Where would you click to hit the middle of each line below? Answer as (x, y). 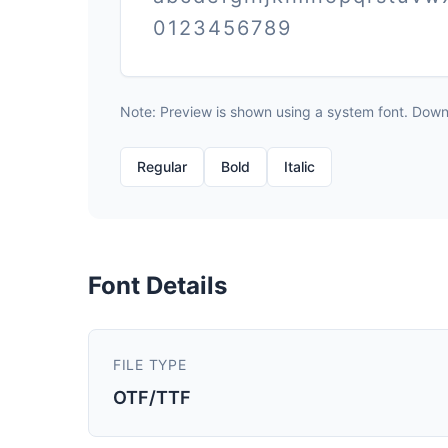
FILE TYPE (150, 364)
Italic (299, 166)
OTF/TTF (152, 397)
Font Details (157, 285)
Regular (162, 166)
